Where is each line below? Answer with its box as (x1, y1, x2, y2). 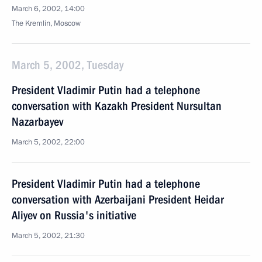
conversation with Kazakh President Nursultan (12, 99, 222, 113)
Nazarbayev (12, 115, 63, 129)
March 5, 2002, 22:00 (12, 137, 85, 147)
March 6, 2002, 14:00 (12, 4, 85, 14)
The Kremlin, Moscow (12, 18, 81, 29)
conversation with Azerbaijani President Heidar (12, 192, 224, 206)
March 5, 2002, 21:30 (12, 230, 85, 241)
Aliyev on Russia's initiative (12, 208, 136, 222)
